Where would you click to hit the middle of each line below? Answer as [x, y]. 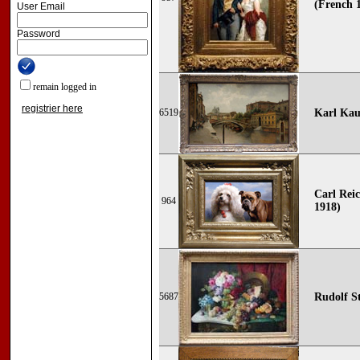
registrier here [52, 108]
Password [39, 34]
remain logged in [65, 87]
